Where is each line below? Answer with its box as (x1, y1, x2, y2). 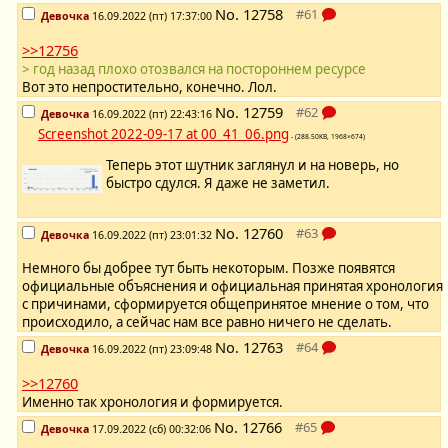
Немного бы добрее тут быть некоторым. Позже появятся (22, 259, 395, 278)
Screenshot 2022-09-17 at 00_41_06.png (38, 125, 289, 144)
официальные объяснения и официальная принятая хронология (22, 277, 443, 296)
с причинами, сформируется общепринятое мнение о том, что (22, 295, 429, 314)
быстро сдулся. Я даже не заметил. (106, 174, 330, 193)
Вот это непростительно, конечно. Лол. (22, 78, 277, 97)
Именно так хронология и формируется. (22, 393, 283, 412)
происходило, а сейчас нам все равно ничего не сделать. (22, 313, 392, 332)
